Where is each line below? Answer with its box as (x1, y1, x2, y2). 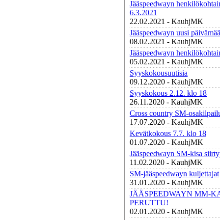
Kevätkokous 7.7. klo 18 (130, 129, 206, 137)
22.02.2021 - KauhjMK (130, 17, 203, 26)
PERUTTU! (130, 198, 168, 207)
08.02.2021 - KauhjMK (130, 37, 203, 46)
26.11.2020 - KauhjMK (130, 98, 203, 106)
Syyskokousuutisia (130, 69, 188, 77)
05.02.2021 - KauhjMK (130, 57, 203, 66)
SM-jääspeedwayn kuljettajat (130, 169, 219, 178)
